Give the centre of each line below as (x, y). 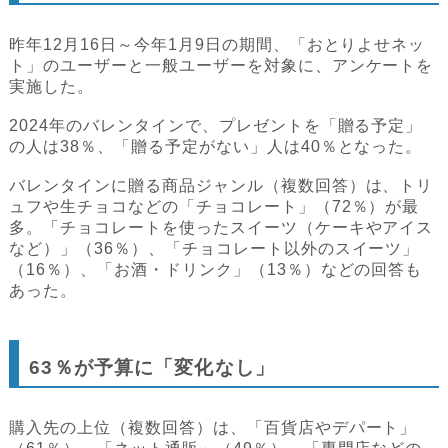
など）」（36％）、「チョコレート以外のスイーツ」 (214, 249)
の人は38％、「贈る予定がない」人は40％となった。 (216, 147)
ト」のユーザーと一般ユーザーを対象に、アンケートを (221, 66)
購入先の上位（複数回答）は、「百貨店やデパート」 (213, 428)
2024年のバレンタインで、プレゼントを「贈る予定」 (216, 126)
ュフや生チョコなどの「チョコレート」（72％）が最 (214, 207)
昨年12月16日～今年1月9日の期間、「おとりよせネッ (217, 45)
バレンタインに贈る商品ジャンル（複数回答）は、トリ (221, 186)
